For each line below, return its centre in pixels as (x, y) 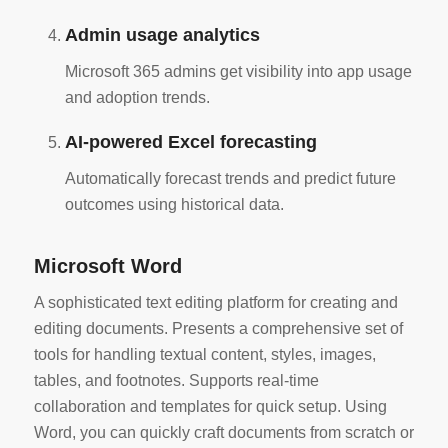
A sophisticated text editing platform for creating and (215, 303)
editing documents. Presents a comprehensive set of (218, 329)
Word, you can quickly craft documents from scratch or (223, 433)
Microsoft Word (107, 265)
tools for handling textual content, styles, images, (204, 355)
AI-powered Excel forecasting (190, 142)
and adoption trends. (137, 97)
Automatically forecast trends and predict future (230, 178)
